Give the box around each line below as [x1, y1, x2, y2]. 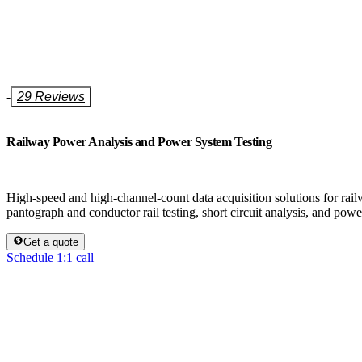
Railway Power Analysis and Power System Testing [6, 135, 272, 149]
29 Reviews [17, 90, 86, 104]
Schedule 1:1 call [6, 250, 95, 264]
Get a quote [23, 235, 79, 248]
